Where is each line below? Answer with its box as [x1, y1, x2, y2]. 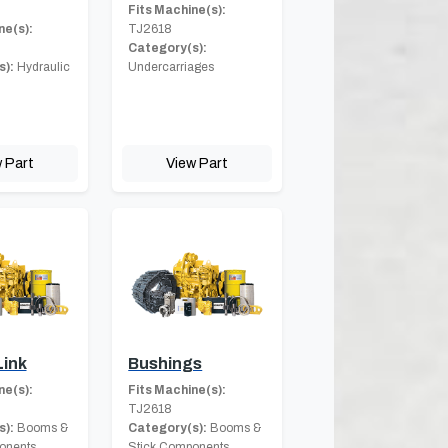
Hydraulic [13, 60, 70, 75]
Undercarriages [128, 60, 215, 75]
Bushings [128, 354, 203, 372]
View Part [166, 155, 229, 172]
